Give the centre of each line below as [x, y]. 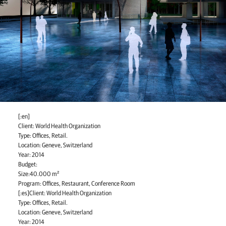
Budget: [28, 165]
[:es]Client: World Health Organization [65, 193]
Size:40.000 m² [39, 174]
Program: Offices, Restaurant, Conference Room [77, 184]
